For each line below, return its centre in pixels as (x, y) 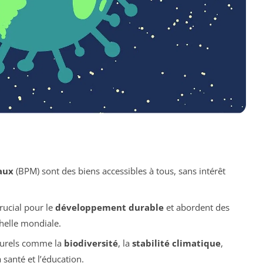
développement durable (109, 207)
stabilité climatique (176, 243)
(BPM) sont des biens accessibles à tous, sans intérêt (119, 171)
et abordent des (196, 207)
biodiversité (91, 243)
